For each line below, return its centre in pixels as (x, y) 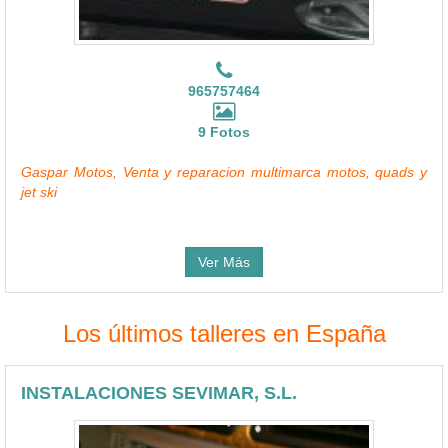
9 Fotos (224, 131)
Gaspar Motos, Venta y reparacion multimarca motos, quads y (224, 171)
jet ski (39, 191)
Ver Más (224, 261)
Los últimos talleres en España (224, 333)
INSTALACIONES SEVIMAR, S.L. (159, 392)
